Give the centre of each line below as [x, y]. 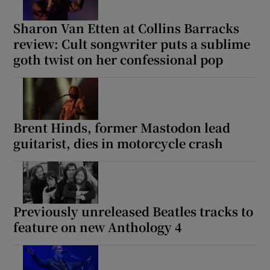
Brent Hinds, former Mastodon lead [122, 128]
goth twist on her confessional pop [118, 60]
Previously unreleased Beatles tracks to [133, 212]
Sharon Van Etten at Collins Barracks [127, 28]
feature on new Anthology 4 [98, 227]
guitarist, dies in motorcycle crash [118, 143]
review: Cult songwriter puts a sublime [132, 44]
